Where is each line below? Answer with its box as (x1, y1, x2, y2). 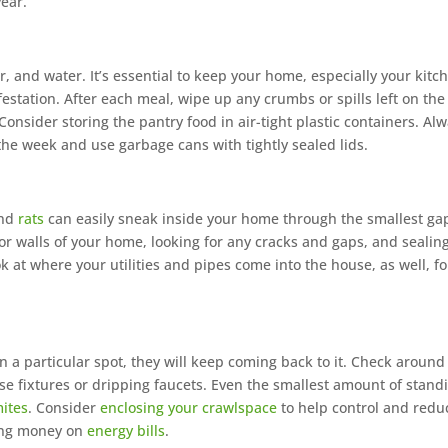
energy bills (87, 421, 166, 441)
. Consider (28, 398, 101, 418)
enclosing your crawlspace (100, 398, 278, 418)
